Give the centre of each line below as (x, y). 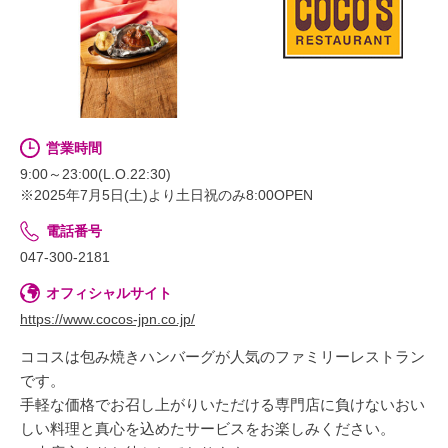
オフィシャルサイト (109, 292)
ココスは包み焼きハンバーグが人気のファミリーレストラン (222, 356)
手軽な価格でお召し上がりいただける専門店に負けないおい (222, 404)
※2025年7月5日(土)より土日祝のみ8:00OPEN (166, 194)
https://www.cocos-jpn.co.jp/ (107, 318)
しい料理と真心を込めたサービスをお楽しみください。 (207, 428)
